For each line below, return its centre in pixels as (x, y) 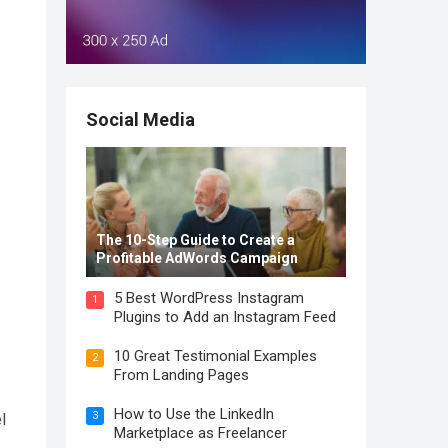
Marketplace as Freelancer (200, 433)
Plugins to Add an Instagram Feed (225, 317)
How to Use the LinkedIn (194, 414)
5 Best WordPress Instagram (209, 298)
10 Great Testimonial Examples (215, 356)
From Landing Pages (181, 375)
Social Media (140, 119)
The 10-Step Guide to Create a (195, 240)
